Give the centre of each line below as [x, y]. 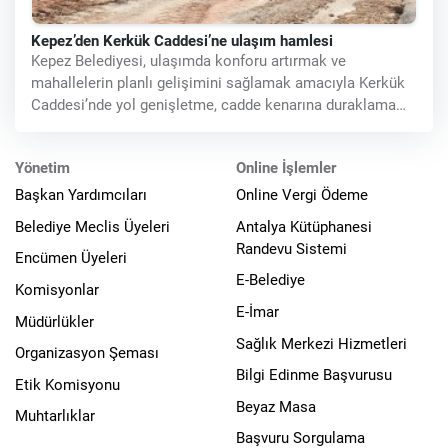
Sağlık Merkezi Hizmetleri [321, 343]
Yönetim [42, 168]
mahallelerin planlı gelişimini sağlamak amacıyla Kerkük [218, 82]
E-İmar [257, 311]
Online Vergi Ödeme [302, 195]
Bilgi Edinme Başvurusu [314, 375]
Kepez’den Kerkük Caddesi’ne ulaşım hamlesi [182, 40]
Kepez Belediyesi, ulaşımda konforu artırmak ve [188, 60]
